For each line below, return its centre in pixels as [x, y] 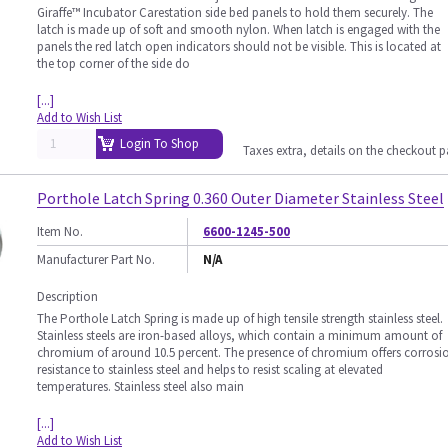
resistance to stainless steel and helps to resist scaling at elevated [210, 369]
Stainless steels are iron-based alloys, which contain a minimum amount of [239, 335]
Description [67, 296]
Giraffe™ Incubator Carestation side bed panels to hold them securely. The [235, 12]
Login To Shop [159, 143]
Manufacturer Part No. [96, 259]
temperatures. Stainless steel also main [140, 386]
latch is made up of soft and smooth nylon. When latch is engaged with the [238, 29]
